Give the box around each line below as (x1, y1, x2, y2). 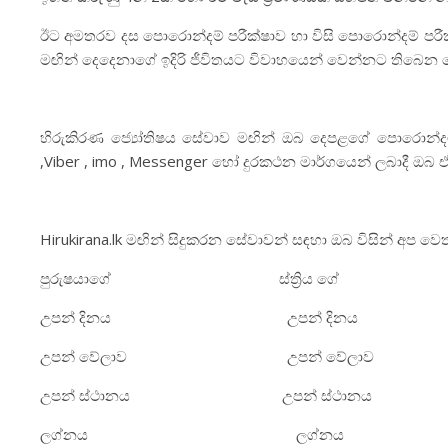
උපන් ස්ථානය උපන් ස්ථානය (40, 385, 372, 405)
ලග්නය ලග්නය (40, 424, 344, 444)
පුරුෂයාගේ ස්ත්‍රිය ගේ (40, 268, 339, 288)
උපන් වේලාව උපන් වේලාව (40, 346, 374, 366)
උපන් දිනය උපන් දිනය (40, 307, 358, 327)
